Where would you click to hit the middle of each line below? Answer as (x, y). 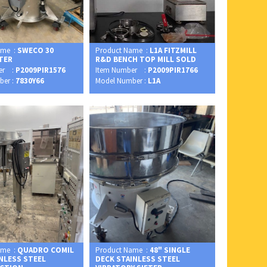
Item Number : (121, 70)
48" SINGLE (170, 250)
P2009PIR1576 (41, 70)
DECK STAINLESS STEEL (137, 259)
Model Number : (121, 81)
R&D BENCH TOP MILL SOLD (145, 60)
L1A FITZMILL (173, 51)
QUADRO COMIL (46, 250)
